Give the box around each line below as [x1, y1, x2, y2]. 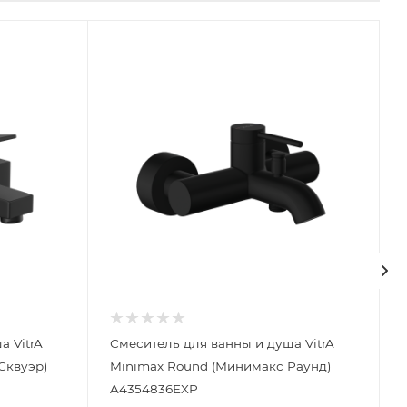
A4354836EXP [110, 381, 198, 396]
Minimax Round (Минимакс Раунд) [110, 358, 331, 373]
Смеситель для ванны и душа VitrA [110, 335, 334, 351]
